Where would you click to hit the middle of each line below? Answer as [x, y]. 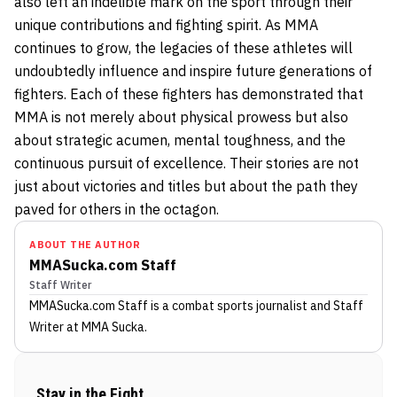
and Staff [335, 306]
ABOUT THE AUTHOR [85, 245]
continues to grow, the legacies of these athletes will [183, 48]
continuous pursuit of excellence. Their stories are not [187, 163]
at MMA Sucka [104, 327]
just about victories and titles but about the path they [186, 187]
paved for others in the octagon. [117, 210]
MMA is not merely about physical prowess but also [181, 117]
